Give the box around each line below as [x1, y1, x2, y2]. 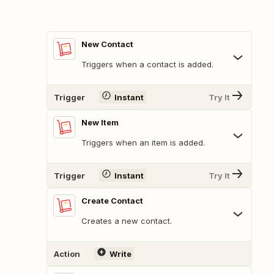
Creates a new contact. [81, 216, 172, 226]
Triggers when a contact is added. [81, 59, 213, 70]
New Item [81, 117, 119, 128]
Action [54, 248, 80, 259]
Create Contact [81, 196, 143, 206]
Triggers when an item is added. [81, 138, 205, 148]
